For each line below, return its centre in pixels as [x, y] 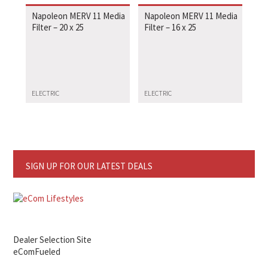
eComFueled [37, 251]
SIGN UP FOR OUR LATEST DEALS [89, 166]
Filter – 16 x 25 [170, 28]
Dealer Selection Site [53, 239]
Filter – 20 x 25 [57, 28]
